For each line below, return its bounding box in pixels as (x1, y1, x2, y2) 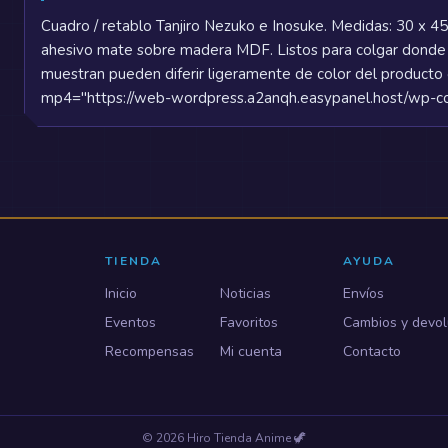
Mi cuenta (219, 342, 282, 361)
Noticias (219, 284, 271, 303)
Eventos (105, 313, 157, 332)
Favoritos (219, 313, 278, 332)
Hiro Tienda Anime (187, 430, 291, 446)
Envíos (342, 284, 384, 303)
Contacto (342, 342, 401, 361)
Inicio (105, 284, 138, 303)
